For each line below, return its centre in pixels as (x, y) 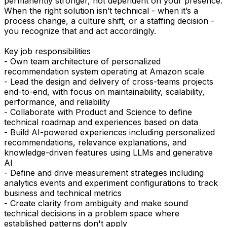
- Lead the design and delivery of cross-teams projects (109, 81)
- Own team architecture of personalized (82, 61)
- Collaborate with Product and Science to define (98, 112)
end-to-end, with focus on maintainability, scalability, (104, 91)
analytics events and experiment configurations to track (111, 183)
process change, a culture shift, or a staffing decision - (109, 21)
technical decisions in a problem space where (92, 213)
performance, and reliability (57, 102)
